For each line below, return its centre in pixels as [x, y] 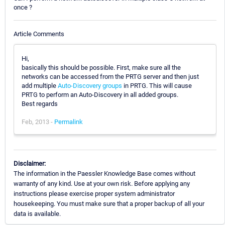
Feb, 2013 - [38, 122]
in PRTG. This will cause [157, 85]
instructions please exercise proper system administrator [94, 193]
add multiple [40, 85]
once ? [23, 8]
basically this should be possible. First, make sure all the [101, 67]
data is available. [37, 213]
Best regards [40, 103]
